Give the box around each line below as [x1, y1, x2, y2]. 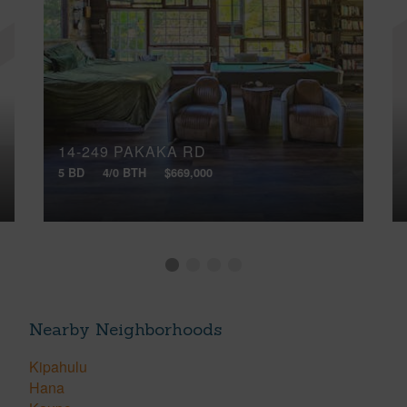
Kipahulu [29, 356, 87, 378]
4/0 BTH [103, 164, 146, 181]
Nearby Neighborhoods [29, 317, 222, 340]
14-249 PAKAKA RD [58, 141, 206, 163]
